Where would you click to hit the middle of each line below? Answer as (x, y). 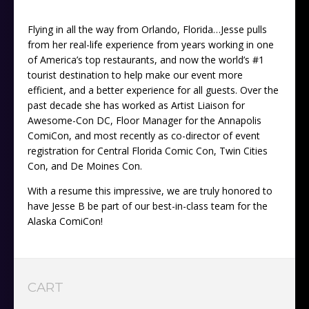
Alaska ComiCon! (65, 221)
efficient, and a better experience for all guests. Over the (153, 90)
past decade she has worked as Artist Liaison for (136, 106)
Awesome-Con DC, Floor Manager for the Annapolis (144, 121)
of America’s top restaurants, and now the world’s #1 (146, 60)
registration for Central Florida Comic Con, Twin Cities (148, 151)
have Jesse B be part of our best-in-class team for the (148, 206)
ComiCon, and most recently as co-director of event (144, 136)
